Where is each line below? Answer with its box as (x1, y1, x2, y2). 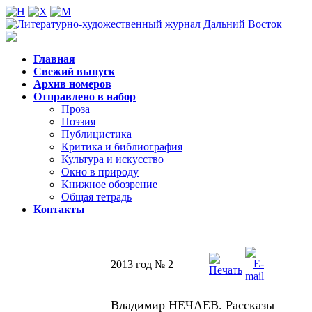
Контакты (33, 203, 85, 215)
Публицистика (61, 128, 132, 140)
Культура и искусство (61, 153, 164, 165)
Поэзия (61, 116, 95, 127)
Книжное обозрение (61, 178, 157, 190)
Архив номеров (33, 78, 111, 90)
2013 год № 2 (111, 258, 173, 270)
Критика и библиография (61, 141, 182, 153)
